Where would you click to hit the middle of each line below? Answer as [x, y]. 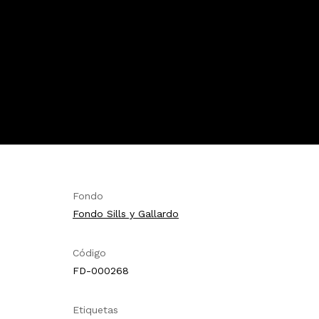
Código [89, 253]
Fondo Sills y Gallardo [126, 214]
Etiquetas [95, 310]
